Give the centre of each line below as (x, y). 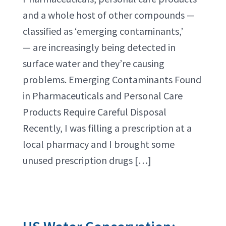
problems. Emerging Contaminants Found (112, 79)
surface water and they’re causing (94, 63)
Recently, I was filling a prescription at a (107, 128)
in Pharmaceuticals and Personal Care (103, 96)
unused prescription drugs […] (87, 160)
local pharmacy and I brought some (99, 144)
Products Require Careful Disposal (95, 112)
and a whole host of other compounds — (109, 15)
